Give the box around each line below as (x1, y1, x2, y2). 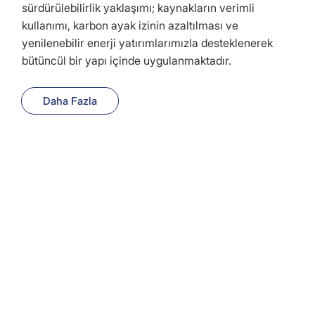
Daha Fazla (42, 94, 97, 108)
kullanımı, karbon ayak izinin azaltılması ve (21, 18, 238, 32)
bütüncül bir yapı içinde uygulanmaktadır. (21, 53, 231, 67)
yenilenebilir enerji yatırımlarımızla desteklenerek (21, 36, 273, 50)
